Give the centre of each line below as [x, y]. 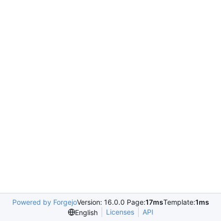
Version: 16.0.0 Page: [111, 202]
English [86, 212]
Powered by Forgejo [44, 202]
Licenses [120, 212]
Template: [179, 202]
